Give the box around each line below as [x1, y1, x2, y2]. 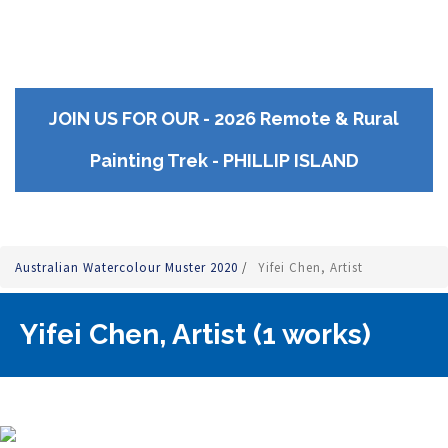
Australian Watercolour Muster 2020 [15, 258, 242, 276]
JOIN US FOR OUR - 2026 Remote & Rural [49, 107, 399, 129]
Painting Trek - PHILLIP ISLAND [89, 149, 359, 171]
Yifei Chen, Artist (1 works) [20, 317, 371, 351]
